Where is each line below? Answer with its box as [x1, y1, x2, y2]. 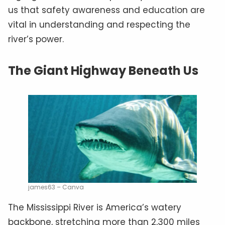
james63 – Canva [28, 183, 84, 192]
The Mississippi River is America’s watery [8, 201, 181, 214]
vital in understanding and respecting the [8, 19, 190, 31]
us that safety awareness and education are [8, 4, 205, 17]
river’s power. [8, 33, 64, 46]
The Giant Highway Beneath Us [8, 62, 198, 79]
